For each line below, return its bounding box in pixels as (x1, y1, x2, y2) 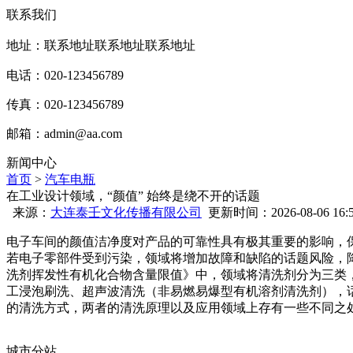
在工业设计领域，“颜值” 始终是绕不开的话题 (6, 189, 260, 203)
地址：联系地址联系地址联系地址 (6, 39, 195, 52)
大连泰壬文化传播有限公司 (50, 206, 202, 219)
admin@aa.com (44, 127, 122, 140)
